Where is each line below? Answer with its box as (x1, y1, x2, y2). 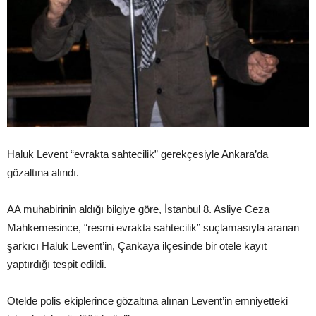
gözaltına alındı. (7, 166, 79, 178)
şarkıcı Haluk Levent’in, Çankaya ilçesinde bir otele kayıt (7, 239, 267, 252)
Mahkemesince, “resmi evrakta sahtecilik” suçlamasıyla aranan (7, 221, 299, 233)
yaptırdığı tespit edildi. (7, 257, 107, 270)
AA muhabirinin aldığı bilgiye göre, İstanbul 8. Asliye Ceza (7, 202, 269, 215)
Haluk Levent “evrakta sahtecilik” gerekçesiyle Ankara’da (7, 147, 268, 160)
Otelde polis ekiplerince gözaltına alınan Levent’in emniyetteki (7, 294, 288, 307)
